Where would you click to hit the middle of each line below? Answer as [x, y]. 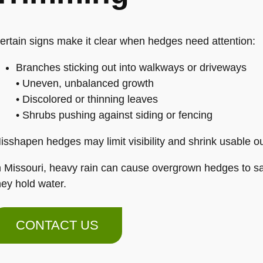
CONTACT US [57, 225]
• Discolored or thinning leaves [87, 99]
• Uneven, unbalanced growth [85, 83]
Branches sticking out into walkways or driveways [131, 68]
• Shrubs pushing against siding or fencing [114, 115]
